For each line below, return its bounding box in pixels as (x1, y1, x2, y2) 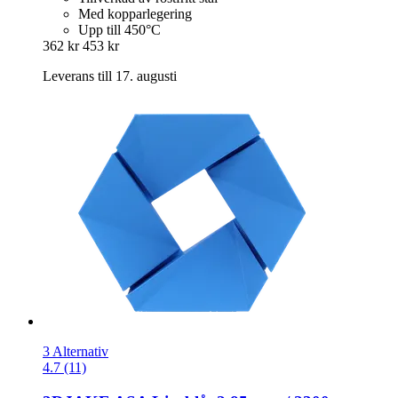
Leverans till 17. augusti (43, 68, 177, 84)
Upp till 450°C (78, 22, 161, 38)
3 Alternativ (43, 344, 108, 360)
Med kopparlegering (78, 6, 192, 22)
